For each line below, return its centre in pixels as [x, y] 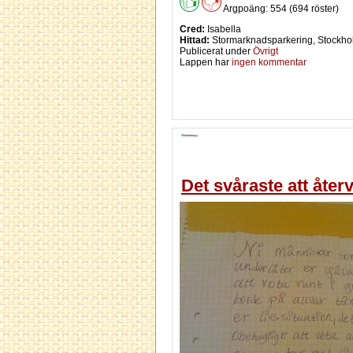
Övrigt [266, 52]
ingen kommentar [269, 63]
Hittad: [195, 41]
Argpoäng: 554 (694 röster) [280, 9]
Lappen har [206, 63]
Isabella [223, 30]
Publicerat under [216, 52]
